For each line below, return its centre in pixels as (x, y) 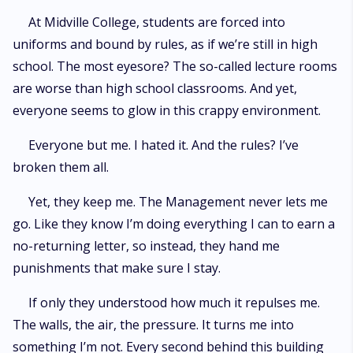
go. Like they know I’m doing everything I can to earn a (174, 224)
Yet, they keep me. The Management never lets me (178, 202)
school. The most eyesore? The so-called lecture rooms (175, 66)
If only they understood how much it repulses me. (174, 303)
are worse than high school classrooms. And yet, (155, 88)
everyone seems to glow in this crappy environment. (167, 110)
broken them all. (61, 167)
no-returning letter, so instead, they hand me (146, 246)
